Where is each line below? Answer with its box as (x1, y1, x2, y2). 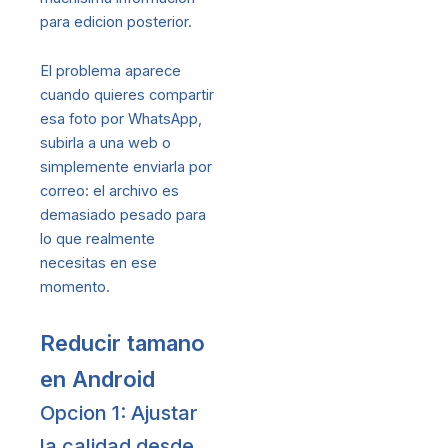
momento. (40, 278, 110, 297)
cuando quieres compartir (40, 86, 214, 105)
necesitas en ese (40, 254, 157, 273)
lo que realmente (40, 230, 155, 249)
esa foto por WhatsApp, (40, 110, 202, 129)
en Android (40, 365, 155, 392)
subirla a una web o (40, 134, 171, 153)
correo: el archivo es (40, 182, 179, 201)
